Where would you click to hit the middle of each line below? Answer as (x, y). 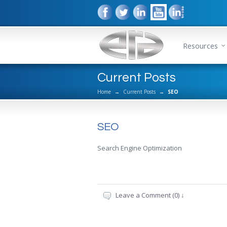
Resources (200, 46)
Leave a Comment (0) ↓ (150, 195)
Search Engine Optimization (140, 148)
